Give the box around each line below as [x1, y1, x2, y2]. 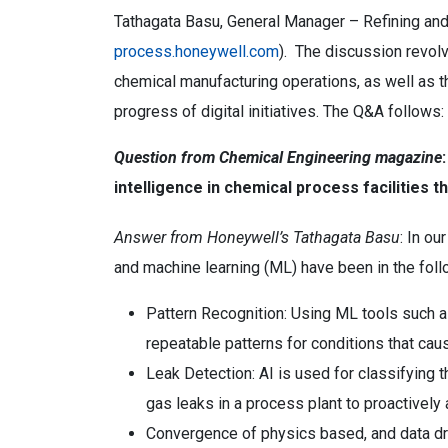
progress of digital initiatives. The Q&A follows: [114, 102, 444, 121]
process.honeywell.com [114, 42, 279, 61]
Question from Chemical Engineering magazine [114, 148, 442, 167]
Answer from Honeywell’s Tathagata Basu [114, 228, 400, 247]
